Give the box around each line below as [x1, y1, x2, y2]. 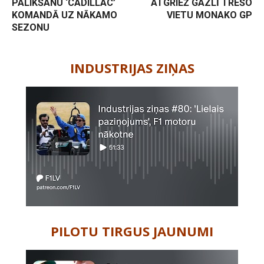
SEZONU [12, 22, 49, 34]
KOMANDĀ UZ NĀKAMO [12, 9, 117, 21]
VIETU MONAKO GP [166, 9, 252, 21]
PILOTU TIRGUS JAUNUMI [51, 222, 213, 240]
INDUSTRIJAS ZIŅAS [70, 59, 194, 77]
